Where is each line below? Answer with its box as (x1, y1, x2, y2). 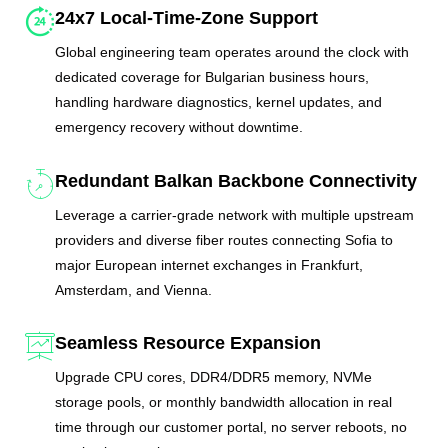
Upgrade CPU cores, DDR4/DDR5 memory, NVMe (55, 369, 373, 386)
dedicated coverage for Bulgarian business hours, (55, 69, 370, 86)
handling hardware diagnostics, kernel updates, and (55, 94, 383, 111)
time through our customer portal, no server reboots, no (55, 419, 408, 436)
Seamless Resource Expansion (55, 333, 322, 354)
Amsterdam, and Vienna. (55, 281, 213, 298)
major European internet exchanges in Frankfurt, (55, 256, 364, 273)
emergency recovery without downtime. (55, 119, 304, 136)
